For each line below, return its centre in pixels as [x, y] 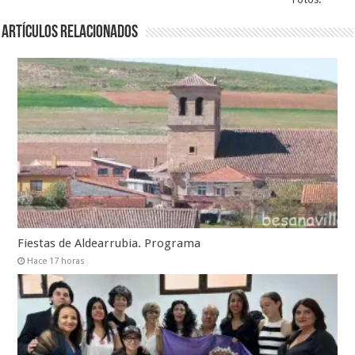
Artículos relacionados [70, 33]
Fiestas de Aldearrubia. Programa [109, 244]
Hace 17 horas [56, 261]
